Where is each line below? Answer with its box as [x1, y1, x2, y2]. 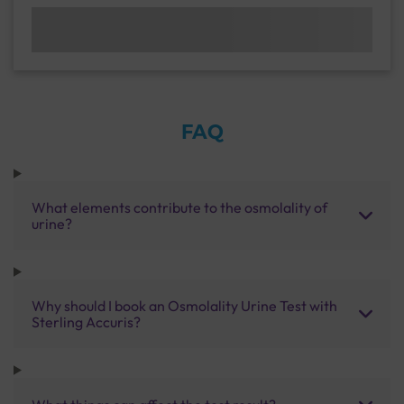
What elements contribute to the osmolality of [32, 197, 327, 216]
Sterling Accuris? [32, 312, 141, 331]
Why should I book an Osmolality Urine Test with [32, 296, 337, 315]
